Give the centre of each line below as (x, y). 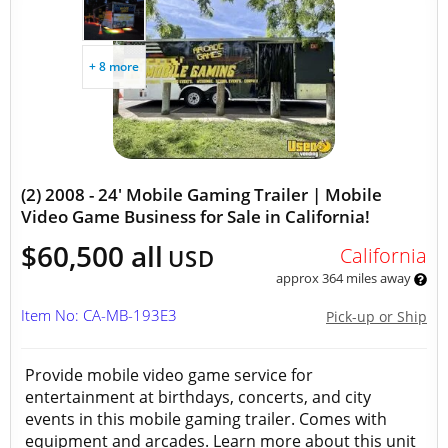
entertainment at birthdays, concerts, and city (198, 397)
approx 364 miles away (344, 278)
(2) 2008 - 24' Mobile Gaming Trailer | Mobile (201, 194)
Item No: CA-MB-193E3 (99, 315)
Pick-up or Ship (376, 316)
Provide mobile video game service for (169, 375)
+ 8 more (114, 66)
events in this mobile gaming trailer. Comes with (206, 419)
